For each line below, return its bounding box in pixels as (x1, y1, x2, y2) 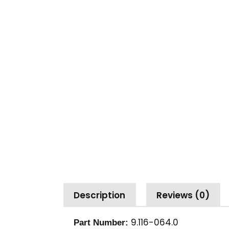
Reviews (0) (156, 189, 210, 201)
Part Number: (74, 218, 131, 228)
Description (74, 189, 126, 201)
